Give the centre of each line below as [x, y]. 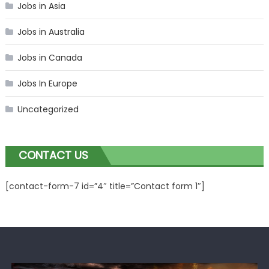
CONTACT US [53, 156]
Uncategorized [48, 110]
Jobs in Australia [51, 32]
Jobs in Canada [50, 58]
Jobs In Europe [47, 84]
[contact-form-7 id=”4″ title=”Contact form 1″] [105, 186]
